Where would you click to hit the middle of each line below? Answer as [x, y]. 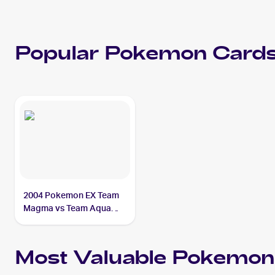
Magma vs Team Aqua [68, 208]
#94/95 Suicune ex [60, 221]
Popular [60, 55]
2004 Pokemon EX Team [72, 195]
